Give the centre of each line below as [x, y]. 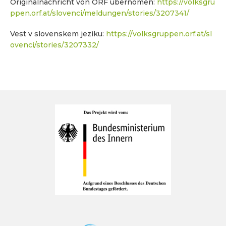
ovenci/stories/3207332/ [54, 45]
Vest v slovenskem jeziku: [58, 34]
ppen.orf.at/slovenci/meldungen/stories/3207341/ [100, 13]
